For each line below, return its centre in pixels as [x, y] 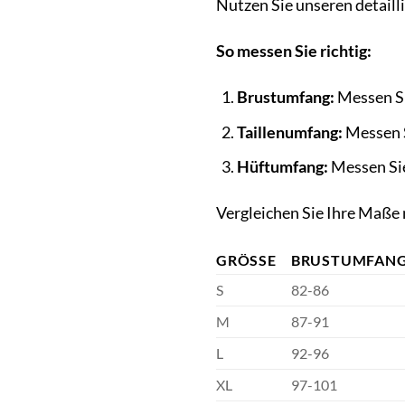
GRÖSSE [242, 259]
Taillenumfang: [289, 132]
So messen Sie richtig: [294, 52]
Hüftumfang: [282, 167]
